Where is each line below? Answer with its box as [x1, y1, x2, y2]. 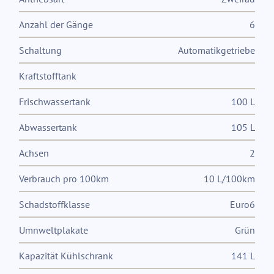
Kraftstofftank [19, 70, 76, 82]
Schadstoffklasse [19, 198, 90, 210]
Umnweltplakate [19, 224, 88, 236]
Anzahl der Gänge [19, 18, 93, 31]
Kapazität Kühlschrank [19, 250, 113, 262]
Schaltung [19, 44, 62, 56]
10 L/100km [204, 172, 255, 185]
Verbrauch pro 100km [19, 172, 109, 185]
